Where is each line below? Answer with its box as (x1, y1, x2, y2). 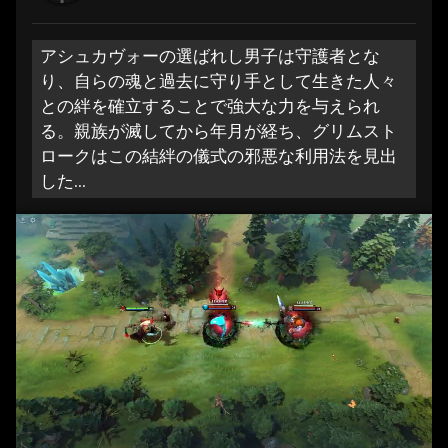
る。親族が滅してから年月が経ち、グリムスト (40, 120, 397, 141)
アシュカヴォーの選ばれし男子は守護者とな (40, 45, 380, 66)
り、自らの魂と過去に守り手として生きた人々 (40, 70, 397, 91)
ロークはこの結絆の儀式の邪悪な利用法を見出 (40, 145, 397, 166)
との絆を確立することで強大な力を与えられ (40, 95, 380, 116)
